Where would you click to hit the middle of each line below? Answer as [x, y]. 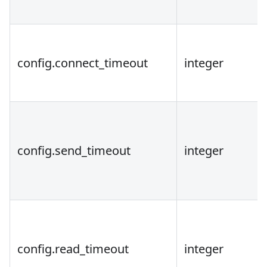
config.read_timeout [73, 249]
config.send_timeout [74, 151]
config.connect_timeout [83, 63]
